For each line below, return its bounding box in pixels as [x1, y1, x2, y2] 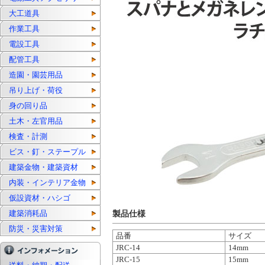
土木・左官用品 [9, 117, 63, 125]
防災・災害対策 [9, 224, 63, 233]
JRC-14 [116, 243, 140, 252]
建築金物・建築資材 [9, 163, 78, 172]
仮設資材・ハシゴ [9, 193, 70, 202]
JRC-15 [116, 255, 140, 264]
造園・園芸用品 [9, 70, 63, 79]
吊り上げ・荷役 [9, 86, 63, 95]
